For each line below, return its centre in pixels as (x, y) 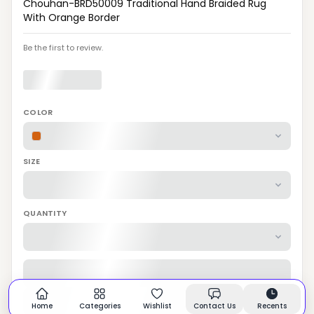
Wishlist (157, 306)
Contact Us (214, 306)
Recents (272, 306)
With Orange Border (71, 18)
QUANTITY (45, 213)
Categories (100, 306)
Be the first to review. (63, 48)
